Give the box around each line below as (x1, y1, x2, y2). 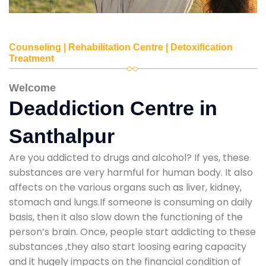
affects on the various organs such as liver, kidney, (9, 180, 242, 194)
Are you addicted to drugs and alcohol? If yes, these (9, 150, 249, 164)
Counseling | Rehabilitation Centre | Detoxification (9, 42, 233, 52)
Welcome (9, 81, 56, 94)
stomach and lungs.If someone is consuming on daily (9, 195, 252, 209)
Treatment (9, 53, 54, 64)
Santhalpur (9, 124, 115, 147)
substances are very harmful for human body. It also (9, 165, 253, 179)
